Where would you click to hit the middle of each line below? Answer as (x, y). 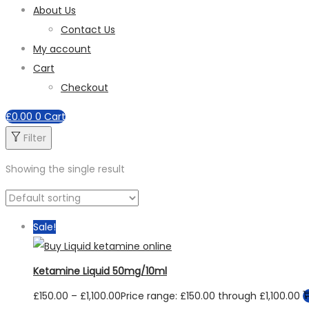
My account (62, 49)
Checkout (84, 88)
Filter (35, 138)
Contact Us (88, 30)
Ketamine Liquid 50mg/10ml (100, 271)
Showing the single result (65, 169)
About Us (54, 10)
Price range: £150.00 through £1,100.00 (210, 296)
